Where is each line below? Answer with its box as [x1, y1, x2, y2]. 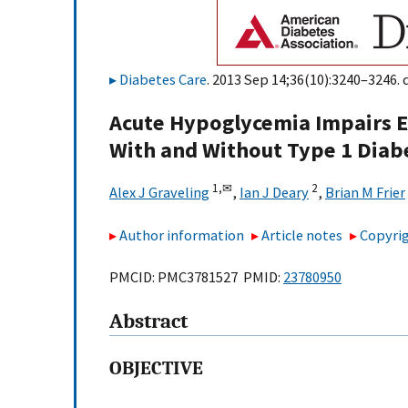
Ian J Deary [240, 183, 309, 202]
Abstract [109, 310, 188, 334]
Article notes [261, 225, 343, 244]
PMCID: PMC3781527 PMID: [109, 268, 283, 287]
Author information [119, 225, 244, 244]
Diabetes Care [119, 70, 207, 88]
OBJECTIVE [109, 357, 203, 380]
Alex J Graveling [109, 183, 209, 202]
